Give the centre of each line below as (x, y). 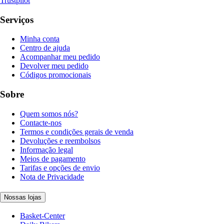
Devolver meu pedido (54, 66)
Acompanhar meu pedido (60, 57)
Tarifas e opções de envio (60, 167)
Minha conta (40, 39)
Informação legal (46, 149)
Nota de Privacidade (52, 176)
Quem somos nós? (49, 113)
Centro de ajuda (45, 48)
